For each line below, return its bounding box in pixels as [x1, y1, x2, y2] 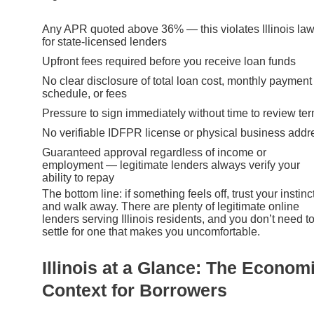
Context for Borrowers [42, 280, 227, 300]
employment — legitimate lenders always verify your [42, 159, 300, 172]
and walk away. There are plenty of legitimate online [42, 200, 299, 213]
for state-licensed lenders [42, 36, 167, 48]
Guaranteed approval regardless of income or [42, 146, 266, 159]
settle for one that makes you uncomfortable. [42, 226, 260, 238]
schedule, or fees [42, 88, 127, 100]
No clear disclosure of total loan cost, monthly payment [42, 75, 312, 88]
